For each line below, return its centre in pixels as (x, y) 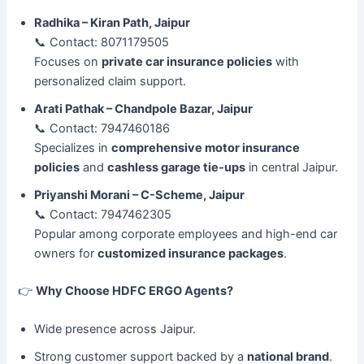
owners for (66, 253)
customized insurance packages (191, 253)
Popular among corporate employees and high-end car (186, 234)
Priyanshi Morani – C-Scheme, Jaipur (140, 195)
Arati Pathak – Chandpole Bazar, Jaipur (144, 108)
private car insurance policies (187, 61)
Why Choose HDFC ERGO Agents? (135, 290)
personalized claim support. (110, 81)
